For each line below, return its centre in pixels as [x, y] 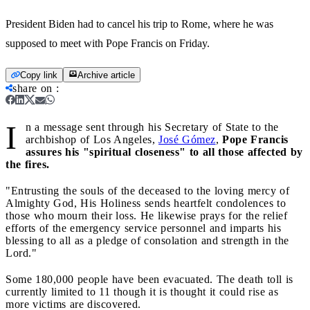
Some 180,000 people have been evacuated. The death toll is [149, 279]
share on [33, 88]
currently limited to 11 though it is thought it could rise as [142, 291]
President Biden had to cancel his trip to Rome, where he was [139, 24]
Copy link [39, 75]
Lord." [21, 253]
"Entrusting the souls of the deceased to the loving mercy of [147, 190]
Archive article [106, 75]
